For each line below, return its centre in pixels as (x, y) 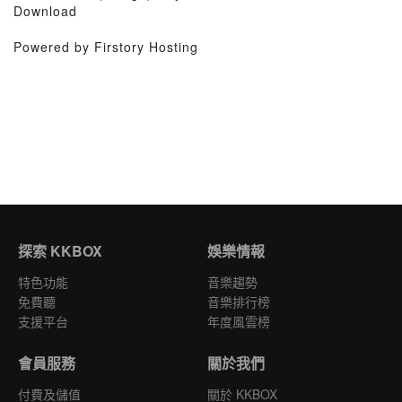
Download (45, 11)
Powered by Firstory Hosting (106, 47)
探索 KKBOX (60, 251)
